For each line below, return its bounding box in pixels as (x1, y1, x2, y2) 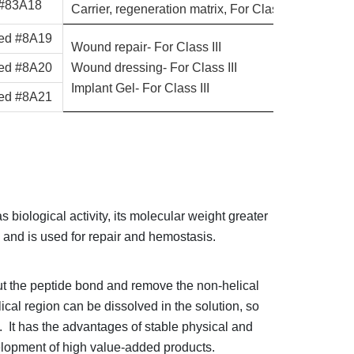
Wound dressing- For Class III (70, 61, 237, 74)
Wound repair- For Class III (70, 40, 221, 54)
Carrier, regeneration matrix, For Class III (70, 2, 297, 16)
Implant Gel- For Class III (70, 81, 209, 95)
